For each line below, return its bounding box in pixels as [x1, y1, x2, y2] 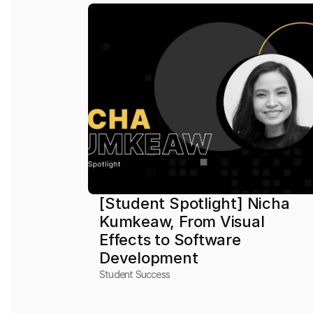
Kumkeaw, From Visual [99, 212, 265, 231]
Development [99, 249, 198, 267]
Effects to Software [99, 231, 241, 249]
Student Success [99, 268, 170, 280]
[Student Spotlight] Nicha [99, 194, 290, 212]
